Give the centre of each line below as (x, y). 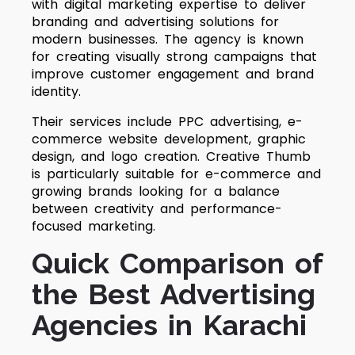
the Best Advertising (174, 294)
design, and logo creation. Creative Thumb (171, 157)
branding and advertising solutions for (155, 22)
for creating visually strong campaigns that (174, 57)
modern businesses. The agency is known (168, 39)
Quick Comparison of (177, 263)
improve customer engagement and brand (173, 74)
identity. (56, 92)
